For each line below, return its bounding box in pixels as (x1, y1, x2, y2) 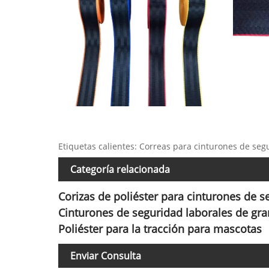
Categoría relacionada (70, 163, 170, 177)
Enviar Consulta (70, 249, 141, 263)
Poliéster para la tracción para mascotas (58, 221, 262, 236)
